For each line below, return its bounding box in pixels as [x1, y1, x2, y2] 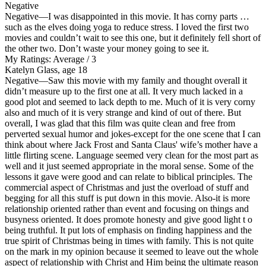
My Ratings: [5, 53, 51, 64]
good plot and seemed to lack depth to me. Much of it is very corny [5, 96, 255, 107]
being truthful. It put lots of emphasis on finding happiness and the [5, 224, 252, 235]
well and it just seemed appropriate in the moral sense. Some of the [5, 160, 254, 171]
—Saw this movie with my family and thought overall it [39, 75, 247, 85]
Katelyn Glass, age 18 [5, 64, 87, 75]
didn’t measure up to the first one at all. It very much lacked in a [5, 85, 243, 96]
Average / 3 [51, 53, 96, 64]
